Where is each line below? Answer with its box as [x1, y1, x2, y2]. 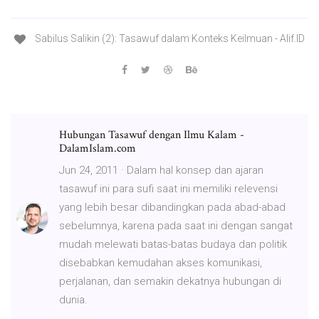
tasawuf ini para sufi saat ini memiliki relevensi [59, 182, 278, 195]
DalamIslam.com [59, 140, 136, 156]
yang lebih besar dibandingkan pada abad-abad [59, 200, 286, 214]
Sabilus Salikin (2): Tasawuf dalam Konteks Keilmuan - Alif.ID [33, 33, 305, 45]
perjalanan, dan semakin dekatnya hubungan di [59, 274, 281, 288]
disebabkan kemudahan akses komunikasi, [59, 256, 262, 269]
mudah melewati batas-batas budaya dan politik [59, 237, 287, 251]
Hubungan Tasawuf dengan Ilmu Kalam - [59, 127, 244, 142]
